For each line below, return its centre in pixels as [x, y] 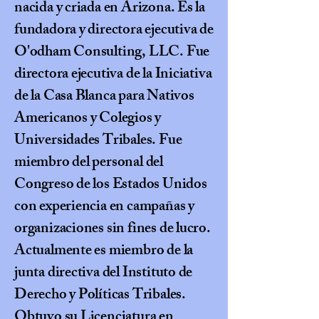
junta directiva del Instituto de [104, 274]
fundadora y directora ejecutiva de [114, 31]
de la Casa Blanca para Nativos [104, 97]
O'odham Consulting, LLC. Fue [112, 53]
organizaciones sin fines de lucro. [113, 230]
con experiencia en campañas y [104, 208]
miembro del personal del [89, 163]
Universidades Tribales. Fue [98, 141]
